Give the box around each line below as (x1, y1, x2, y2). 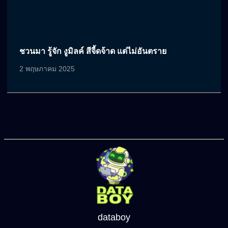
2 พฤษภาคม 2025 (19, 64, 75, 73)
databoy (98, 212, 130, 223)
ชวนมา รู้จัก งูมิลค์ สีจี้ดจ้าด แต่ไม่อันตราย (19, 46, 166, 55)
